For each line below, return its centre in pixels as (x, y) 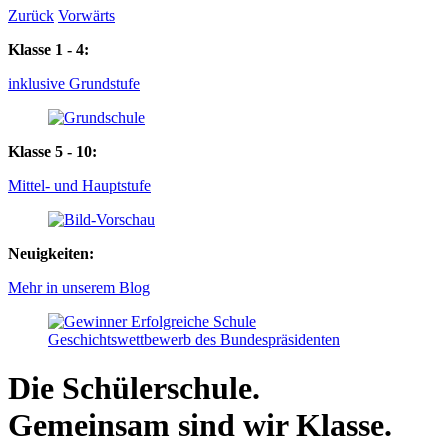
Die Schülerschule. (134, 388)
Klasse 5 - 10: (52, 151)
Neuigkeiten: (51, 253)
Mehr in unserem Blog (79, 287)
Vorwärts (86, 15)
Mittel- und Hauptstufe (79, 185)
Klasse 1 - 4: (48, 49)
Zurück (31, 15)
